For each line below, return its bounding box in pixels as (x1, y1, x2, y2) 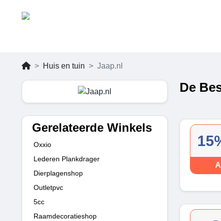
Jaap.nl (97, 62, 123, 70)
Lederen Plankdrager (34, 154, 100, 163)
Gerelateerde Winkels (32, 120, 152, 134)
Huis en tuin (43, 62, 85, 70)
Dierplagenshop (34, 169, 83, 177)
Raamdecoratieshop (34, 212, 97, 220)
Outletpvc (34, 183, 63, 191)
